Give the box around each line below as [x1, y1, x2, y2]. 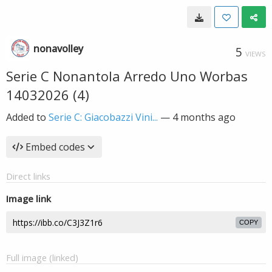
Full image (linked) [6, 251, 78, 263]
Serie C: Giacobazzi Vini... [49, 110, 158, 124]
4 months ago [172, 110, 236, 124]
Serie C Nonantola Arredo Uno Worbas [6, 67, 248, 85]
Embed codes [25, 140, 85, 154]
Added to [6, 110, 49, 124]
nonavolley [33, 42, 83, 55]
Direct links [6, 170, 50, 182]
